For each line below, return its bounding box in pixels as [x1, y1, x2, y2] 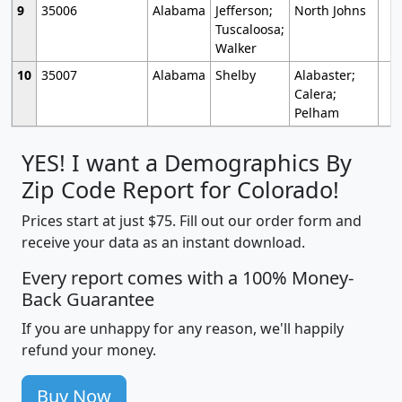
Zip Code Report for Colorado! [22, 174, 339, 205]
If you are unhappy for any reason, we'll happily [22, 319, 344, 339]
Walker [214, 39, 257, 57]
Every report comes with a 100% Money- [22, 266, 354, 291]
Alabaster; [293, 66, 355, 84]
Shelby [214, 66, 256, 84]
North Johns [293, 2, 366, 20]
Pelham [293, 104, 339, 122]
